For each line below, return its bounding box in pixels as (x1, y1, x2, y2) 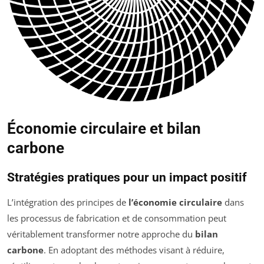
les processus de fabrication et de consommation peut (7, 212, 226, 225)
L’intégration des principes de (7, 196, 128, 209)
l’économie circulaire (128, 196, 222, 209)
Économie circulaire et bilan (7, 120, 201, 138)
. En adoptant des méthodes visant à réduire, (44, 244, 225, 256)
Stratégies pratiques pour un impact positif (7, 170, 247, 185)
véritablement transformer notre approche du (7, 228, 195, 240)
